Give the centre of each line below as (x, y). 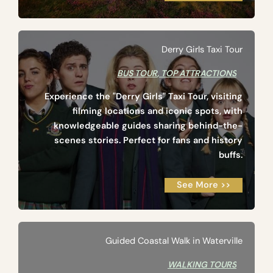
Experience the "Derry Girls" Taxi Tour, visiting (144, 97)
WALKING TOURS (202, 265)
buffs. (231, 155)
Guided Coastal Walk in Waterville (174, 241)
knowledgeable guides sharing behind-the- (148, 126)
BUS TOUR (137, 73)
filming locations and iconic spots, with (158, 112)
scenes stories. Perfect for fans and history (148, 141)
